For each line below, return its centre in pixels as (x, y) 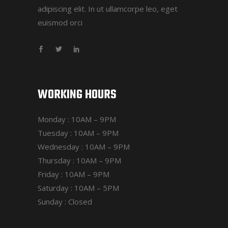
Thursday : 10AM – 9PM (79, 160)
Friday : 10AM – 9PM (74, 174)
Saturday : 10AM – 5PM (78, 188)
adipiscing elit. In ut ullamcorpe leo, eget (108, 8)
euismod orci (60, 22)
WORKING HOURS (77, 95)
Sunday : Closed (65, 201)
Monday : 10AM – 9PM (77, 119)
